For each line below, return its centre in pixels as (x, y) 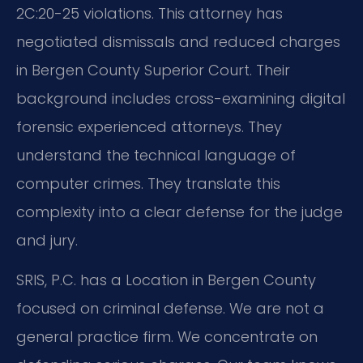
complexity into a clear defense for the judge (179, 211)
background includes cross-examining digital (181, 98)
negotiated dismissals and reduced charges (178, 41)
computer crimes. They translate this (148, 183)
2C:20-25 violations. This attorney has (149, 13)
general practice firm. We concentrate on (167, 336)
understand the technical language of (156, 155)
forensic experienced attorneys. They (149, 126)
